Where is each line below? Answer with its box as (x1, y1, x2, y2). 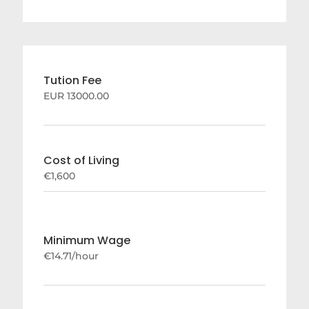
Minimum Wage (43, 232, 131, 249)
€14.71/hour (43, 250, 99, 263)
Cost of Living (43, 152, 120, 169)
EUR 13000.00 (43, 90, 110, 103)
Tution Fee (43, 72, 102, 89)
